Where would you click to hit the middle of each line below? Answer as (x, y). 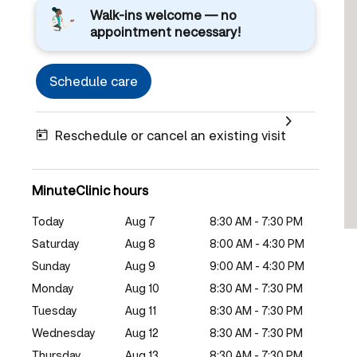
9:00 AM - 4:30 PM (257, 265)
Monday (53, 288)
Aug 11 (141, 310)
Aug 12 (142, 332)
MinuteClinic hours (90, 190)
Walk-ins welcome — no (164, 15)
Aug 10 (143, 288)
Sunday (51, 265)
